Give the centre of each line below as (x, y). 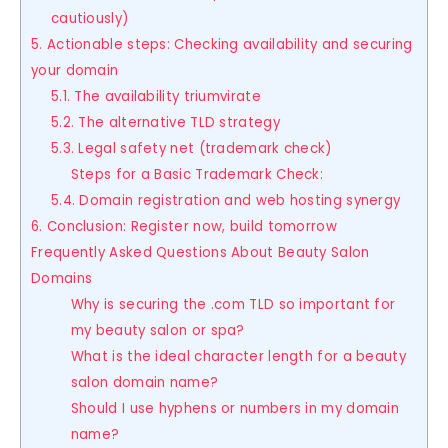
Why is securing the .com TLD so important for (233, 305)
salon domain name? (144, 383)
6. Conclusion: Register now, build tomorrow (184, 227)
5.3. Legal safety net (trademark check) (191, 149)
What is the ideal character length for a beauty (238, 357)
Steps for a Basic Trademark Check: (197, 175)
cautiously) (89, 19)
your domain (75, 71)
